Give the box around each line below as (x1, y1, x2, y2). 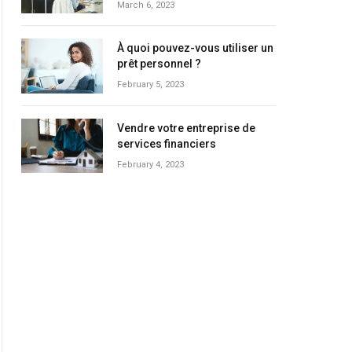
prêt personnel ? (117, 57, 201, 71)
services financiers (117, 137, 216, 150)
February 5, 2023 (117, 79, 184, 90)
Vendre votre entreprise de (117, 121, 255, 134)
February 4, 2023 (117, 159, 184, 170)
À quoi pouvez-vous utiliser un (117, 42, 273, 55)
